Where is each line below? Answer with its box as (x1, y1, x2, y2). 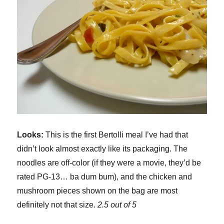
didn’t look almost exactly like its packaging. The (17, 144, 188, 153)
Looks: (17, 130, 44, 139)
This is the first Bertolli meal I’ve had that (43, 130, 188, 139)
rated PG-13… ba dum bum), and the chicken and (17, 172, 192, 181)
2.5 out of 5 (97, 200, 137, 209)
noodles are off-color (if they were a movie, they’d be (17, 158, 201, 167)
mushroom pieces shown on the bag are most (17, 186, 178, 195)
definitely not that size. (17, 200, 98, 209)
